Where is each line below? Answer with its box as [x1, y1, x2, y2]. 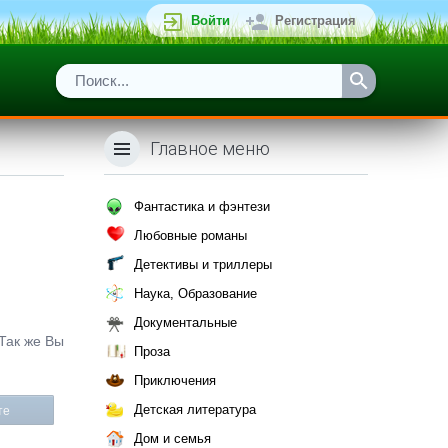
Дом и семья [134, 431, 211, 446]
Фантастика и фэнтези [134, 199, 270, 214]
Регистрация [275, 13, 356, 28]
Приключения [134, 373, 216, 388]
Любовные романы [134, 228, 247, 243]
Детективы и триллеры [134, 257, 272, 272]
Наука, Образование [134, 286, 257, 301]
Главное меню [150, 138, 270, 159]
